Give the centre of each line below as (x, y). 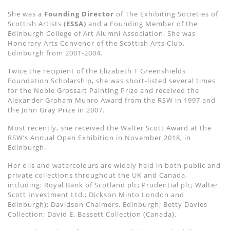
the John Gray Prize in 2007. (56, 110)
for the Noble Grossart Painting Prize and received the (103, 91)
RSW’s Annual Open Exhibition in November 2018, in (99, 138)
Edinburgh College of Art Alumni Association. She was (102, 34)
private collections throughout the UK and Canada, (98, 175)
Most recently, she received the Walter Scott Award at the (110, 128)
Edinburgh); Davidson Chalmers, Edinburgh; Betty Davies (108, 205)
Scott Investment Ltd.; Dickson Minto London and (96, 195)
